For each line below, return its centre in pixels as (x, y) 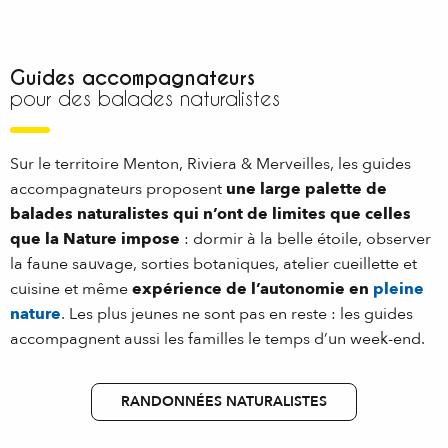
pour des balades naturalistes (145, 98)
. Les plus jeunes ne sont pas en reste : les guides (237, 314)
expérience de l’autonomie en (250, 289)
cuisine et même (69, 289)
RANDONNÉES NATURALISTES (224, 402)
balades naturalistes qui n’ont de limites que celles (210, 214)
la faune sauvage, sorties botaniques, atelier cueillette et (213, 264)
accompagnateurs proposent (118, 189)
